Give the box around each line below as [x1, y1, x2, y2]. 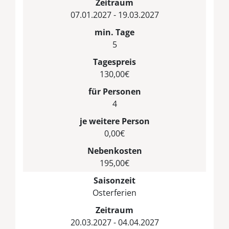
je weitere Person [79, 115, 150, 127]
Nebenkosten [87, 145, 142, 156]
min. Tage [95, 26, 134, 38]
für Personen [88, 85, 141, 97]
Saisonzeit [94, 174, 135, 186]
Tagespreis [93, 56, 136, 67]
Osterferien [93, 187, 136, 198]
